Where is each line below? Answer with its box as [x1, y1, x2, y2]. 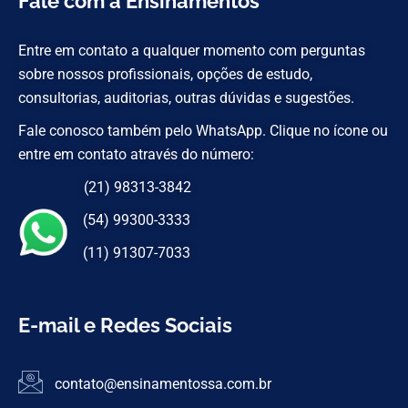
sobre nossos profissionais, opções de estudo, [18, 65, 312, 83]
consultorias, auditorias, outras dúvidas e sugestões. [18, 88, 354, 107]
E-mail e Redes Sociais [18, 312, 232, 337]
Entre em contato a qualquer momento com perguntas [18, 41, 365, 59]
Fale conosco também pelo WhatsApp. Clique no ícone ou [18, 121, 388, 139]
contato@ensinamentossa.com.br [54, 374, 271, 393]
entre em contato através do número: [18, 145, 254, 163]
